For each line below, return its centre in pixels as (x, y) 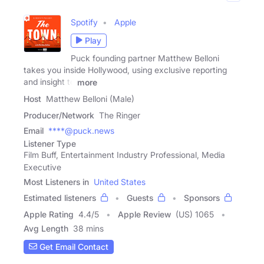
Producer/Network (59, 115)
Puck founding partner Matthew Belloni (145, 58)
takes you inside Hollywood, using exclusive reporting (125, 70)
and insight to (49, 81)
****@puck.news (81, 130)
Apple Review (144, 214)
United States (120, 181)
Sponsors (202, 197)
